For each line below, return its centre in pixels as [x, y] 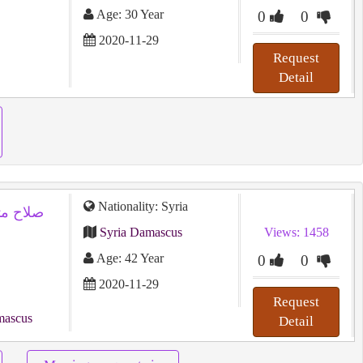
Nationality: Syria [141, 206]
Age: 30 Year [128, 14]
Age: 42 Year [128, 258]
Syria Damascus [141, 232]
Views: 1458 [296, 232]
